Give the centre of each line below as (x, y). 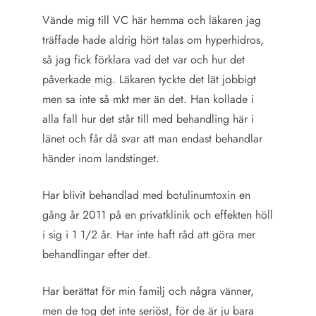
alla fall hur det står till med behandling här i (148, 119)
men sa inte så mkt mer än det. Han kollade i (148, 99)
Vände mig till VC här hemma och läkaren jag (152, 20)
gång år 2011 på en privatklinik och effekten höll (158, 215)
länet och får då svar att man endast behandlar (152, 139)
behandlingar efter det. (100, 254)
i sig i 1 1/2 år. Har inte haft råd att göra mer (149, 235)
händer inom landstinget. (103, 158)
